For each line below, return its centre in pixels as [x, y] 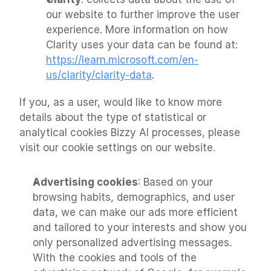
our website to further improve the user [143, 15]
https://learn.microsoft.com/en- [122, 60]
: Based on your [175, 182]
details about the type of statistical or [113, 117]
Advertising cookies [85, 182]
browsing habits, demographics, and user [134, 197]
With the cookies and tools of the [115, 258]
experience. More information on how [137, 30]
